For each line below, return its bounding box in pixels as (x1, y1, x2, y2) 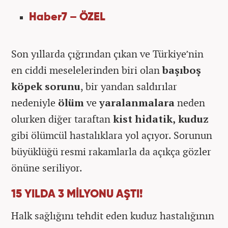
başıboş (162, 63, 201, 77)
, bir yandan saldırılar (80, 79, 177, 93)
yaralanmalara (99, 95, 177, 109)
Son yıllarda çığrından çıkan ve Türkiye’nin (11, 46, 204, 61)
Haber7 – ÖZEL (29, 11, 105, 23)
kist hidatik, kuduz (113, 111, 209, 126)
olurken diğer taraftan (11, 111, 113, 126)
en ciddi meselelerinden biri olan (11, 63, 162, 77)
